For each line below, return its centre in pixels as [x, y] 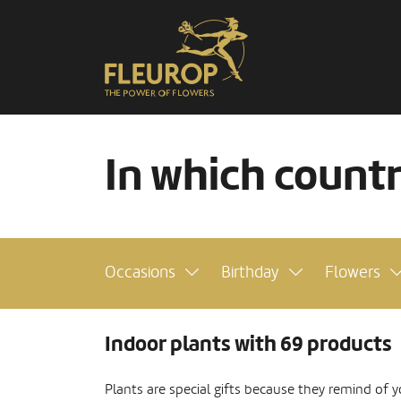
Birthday [250, 272]
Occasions [140, 272]
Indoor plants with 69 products [248, 345]
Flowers [353, 272]
